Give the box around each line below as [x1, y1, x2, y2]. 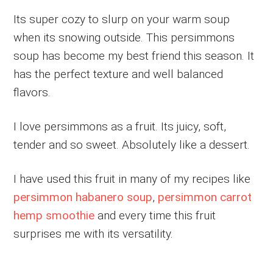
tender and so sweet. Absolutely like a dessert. [13, 138, 250, 152]
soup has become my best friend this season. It [13, 49, 255, 63]
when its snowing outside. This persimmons [13, 30, 235, 45]
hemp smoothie [13, 208, 95, 223]
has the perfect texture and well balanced [13, 67, 224, 82]
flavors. [13, 85, 51, 100]
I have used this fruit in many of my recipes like [13, 172, 251, 186]
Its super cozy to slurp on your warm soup [13, 12, 230, 27]
